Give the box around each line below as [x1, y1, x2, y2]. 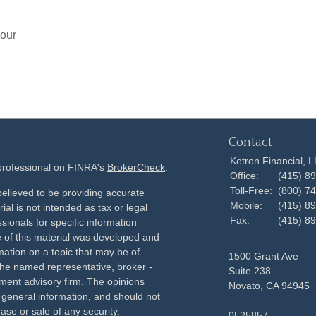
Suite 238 [229, 265, 271, 276]
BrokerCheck [107, 162, 165, 173]
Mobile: [230, 200, 265, 211]
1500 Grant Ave [229, 250, 298, 262]
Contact [229, 135, 272, 150]
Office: [230, 170, 262, 181]
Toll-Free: [230, 185, 275, 196]
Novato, [229, 280, 263, 291]
